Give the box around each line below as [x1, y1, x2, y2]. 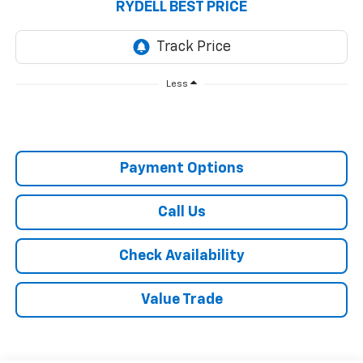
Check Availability [118, 249, 245, 264]
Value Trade [140, 293, 223, 308]
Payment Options [119, 161, 244, 177]
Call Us [157, 205, 206, 220]
